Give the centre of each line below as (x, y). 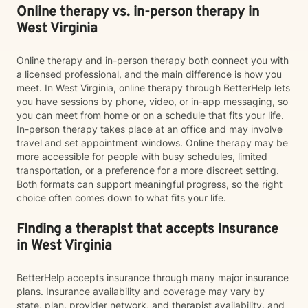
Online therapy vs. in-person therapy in (138, 12)
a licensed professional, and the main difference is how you (149, 74)
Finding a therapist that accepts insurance (147, 230)
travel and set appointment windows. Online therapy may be (152, 143)
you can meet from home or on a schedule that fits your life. (150, 115)
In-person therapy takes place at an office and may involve (150, 129)
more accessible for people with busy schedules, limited (142, 156)
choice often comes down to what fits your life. (121, 198)
